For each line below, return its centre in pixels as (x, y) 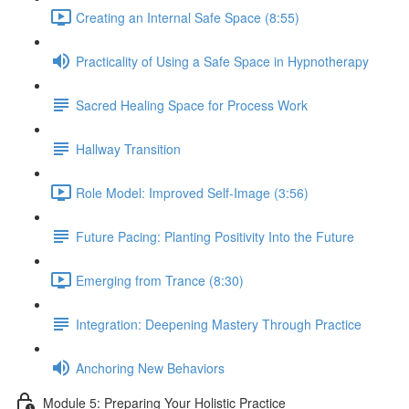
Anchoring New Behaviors (150, 367)
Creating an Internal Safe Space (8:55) (188, 17)
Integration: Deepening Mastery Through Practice (219, 324)
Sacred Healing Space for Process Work (192, 105)
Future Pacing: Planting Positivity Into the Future (215, 236)
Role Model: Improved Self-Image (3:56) (192, 192)
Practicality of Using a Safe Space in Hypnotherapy (222, 61)
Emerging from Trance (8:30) (160, 280)
